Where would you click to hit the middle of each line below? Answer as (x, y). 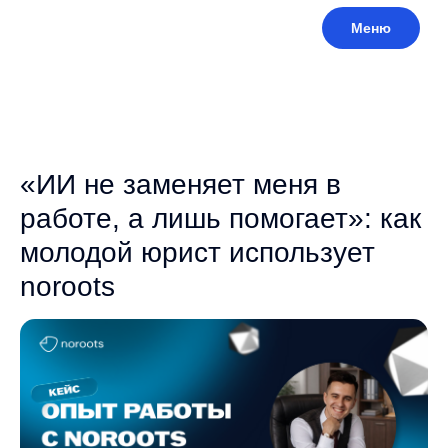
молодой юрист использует (197, 252)
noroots (67, 286)
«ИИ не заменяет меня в (180, 184)
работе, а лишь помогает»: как (220, 218)
